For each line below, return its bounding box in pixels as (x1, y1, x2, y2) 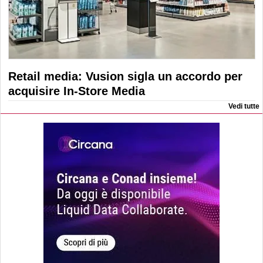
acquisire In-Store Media (8, 84, 145, 97)
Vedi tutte (228, 102, 259, 110)
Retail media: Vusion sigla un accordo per (8, 69, 242, 83)
